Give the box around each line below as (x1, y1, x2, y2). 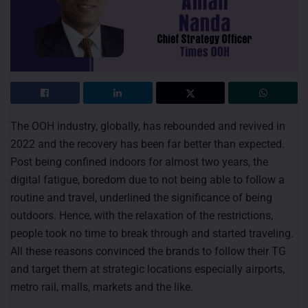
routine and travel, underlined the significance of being (10, 190, 272, 204)
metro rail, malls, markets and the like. (10, 280, 193, 294)
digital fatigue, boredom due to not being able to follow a (10, 173, 285, 186)
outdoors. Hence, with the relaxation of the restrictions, (10, 208, 273, 222)
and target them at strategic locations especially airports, (10, 262, 285, 276)
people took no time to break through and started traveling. (10, 226, 294, 240)
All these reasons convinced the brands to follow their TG (10, 244, 286, 258)
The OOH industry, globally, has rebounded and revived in (10, 119, 285, 133)
